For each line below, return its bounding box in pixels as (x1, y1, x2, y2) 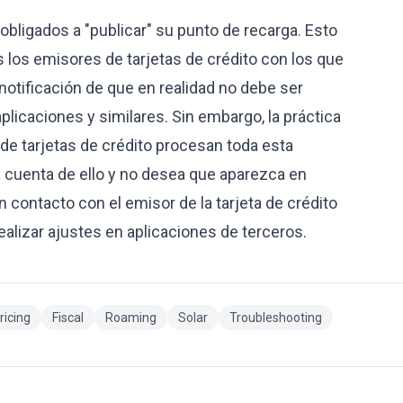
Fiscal (52, 310, 84, 325)
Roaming (105, 310, 157, 325)
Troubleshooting (229, 310, 322, 325)
